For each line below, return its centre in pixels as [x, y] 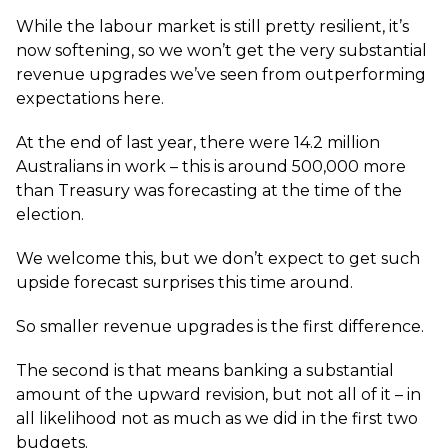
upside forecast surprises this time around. [184, 282]
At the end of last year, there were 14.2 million [198, 142]
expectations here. [90, 98]
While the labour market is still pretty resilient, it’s [212, 26]
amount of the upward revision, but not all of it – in [218, 394]
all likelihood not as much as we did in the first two [217, 418]
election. [50, 214]
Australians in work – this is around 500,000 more [211, 166]
